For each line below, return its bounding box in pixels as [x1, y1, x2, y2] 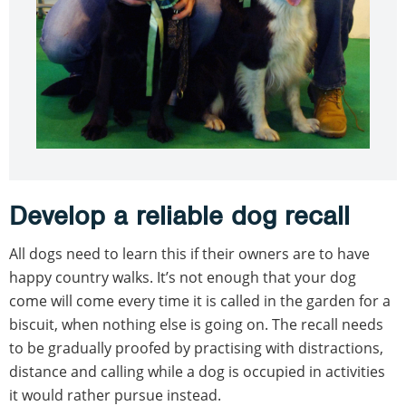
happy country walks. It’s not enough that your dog [9, 266, 356, 287]
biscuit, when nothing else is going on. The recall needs [9, 314, 383, 334]
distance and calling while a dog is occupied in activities [9, 361, 385, 382]
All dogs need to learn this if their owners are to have [9, 243, 370, 264]
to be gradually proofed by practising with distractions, [9, 337, 383, 358]
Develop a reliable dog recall [9, 198, 350, 232]
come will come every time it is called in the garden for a [9, 290, 391, 311]
